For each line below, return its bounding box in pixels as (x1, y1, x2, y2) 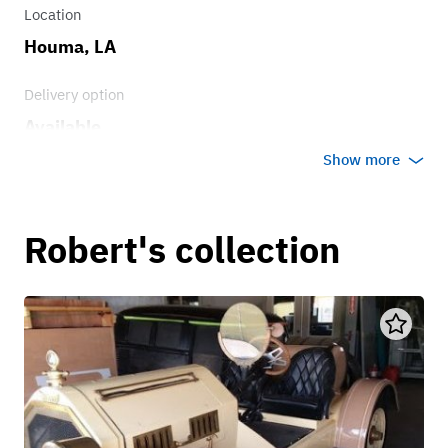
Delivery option (24, 85, 125, 105)
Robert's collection (24, 226, 340, 274)
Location (24, 5, 82, 25)
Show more (323, 150, 400, 170)
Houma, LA (24, 35, 116, 59)
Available (24, 115, 101, 139)
